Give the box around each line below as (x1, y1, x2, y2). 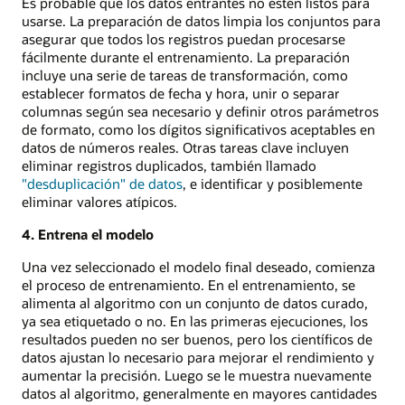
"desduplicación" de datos (22, 174, 183, 193)
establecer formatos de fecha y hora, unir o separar (22, 83, 340, 102)
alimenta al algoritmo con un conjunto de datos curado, (22, 294, 368, 313)
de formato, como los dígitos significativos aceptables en (22, 119, 375, 138)
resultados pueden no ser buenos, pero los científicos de (22, 330, 372, 349)
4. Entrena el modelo (22, 224, 154, 243)
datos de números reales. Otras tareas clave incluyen (22, 137, 349, 156)
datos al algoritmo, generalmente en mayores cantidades (22, 384, 377, 403)
